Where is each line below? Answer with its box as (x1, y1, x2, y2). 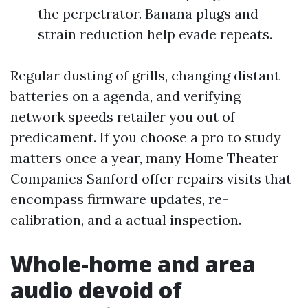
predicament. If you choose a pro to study (10, 129, 281, 146)
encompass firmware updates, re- (10, 190, 228, 208)
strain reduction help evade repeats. (38, 25, 272, 43)
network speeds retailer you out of (10, 108, 235, 125)
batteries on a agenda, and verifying (10, 87, 241, 104)
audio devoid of (10, 275, 182, 305)
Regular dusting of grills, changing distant (10, 67, 280, 84)
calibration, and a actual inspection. (10, 211, 241, 228)
